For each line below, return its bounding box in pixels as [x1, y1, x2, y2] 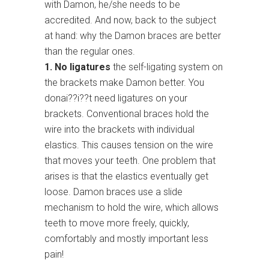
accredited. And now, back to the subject [44, 14, 216, 26]
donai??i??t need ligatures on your [44, 92, 187, 104]
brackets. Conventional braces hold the [44, 108, 209, 120]
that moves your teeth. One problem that [44, 155, 216, 167]
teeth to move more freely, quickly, [44, 217, 189, 229]
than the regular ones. [44, 46, 135, 58]
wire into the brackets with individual [44, 124, 195, 136]
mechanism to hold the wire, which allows [44, 202, 219, 214]
